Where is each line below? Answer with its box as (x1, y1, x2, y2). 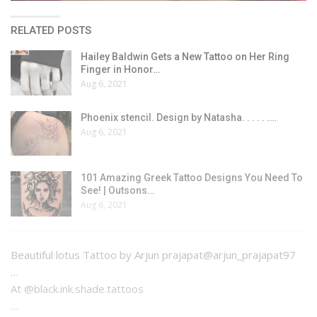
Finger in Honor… (81, 63, 160, 75)
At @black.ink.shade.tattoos (11, 281, 144, 296)
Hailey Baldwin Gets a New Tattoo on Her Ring (81, 50, 289, 62)
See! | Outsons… (81, 185, 154, 197)
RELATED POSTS (11, 23, 91, 37)
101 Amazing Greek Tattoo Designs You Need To (81, 172, 303, 184)
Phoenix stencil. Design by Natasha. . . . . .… (81, 111, 277, 123)
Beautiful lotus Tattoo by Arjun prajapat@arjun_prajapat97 (11, 247, 296, 262)
